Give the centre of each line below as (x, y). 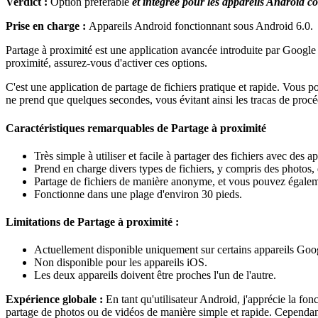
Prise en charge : (47, 26)
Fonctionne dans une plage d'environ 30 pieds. (138, 194)
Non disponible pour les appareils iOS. (121, 263)
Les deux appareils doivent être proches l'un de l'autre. (155, 275)
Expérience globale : (56, 300)
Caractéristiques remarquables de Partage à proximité (136, 128)
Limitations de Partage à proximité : (92, 222)
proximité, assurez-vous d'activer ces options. (106, 63)
